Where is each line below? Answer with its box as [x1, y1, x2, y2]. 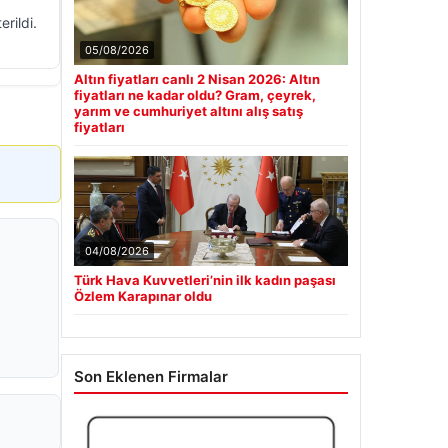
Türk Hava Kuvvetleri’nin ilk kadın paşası [74, 272, 336, 288]
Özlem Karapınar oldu [74, 288, 212, 304]
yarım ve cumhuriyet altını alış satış [74, 103, 303, 119]
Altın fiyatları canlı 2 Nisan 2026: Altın [74, 71, 320, 87]
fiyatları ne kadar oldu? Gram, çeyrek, [74, 87, 316, 103]
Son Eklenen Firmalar [74, 367, 228, 386]
